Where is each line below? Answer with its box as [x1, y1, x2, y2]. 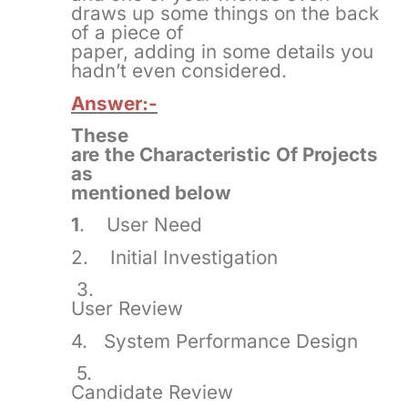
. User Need [79, 213, 202, 237]
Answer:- [71, 91, 158, 115]
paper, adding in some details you [71, 40, 373, 64]
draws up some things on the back [71, 2, 379, 25]
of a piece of [71, 21, 184, 45]
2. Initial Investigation [71, 245, 278, 269]
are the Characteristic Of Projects [71, 143, 382, 166]
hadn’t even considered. [71, 59, 287, 83]
